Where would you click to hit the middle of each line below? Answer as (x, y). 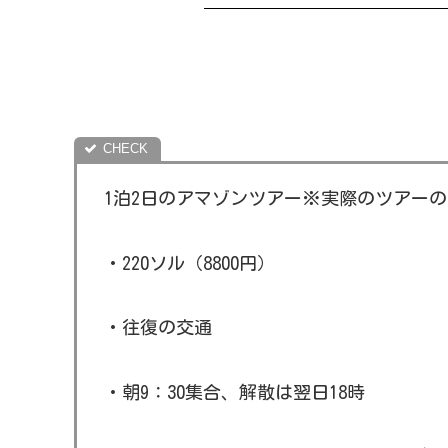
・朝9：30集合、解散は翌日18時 (234, 391)
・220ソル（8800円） (189, 262)
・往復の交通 (158, 327)
